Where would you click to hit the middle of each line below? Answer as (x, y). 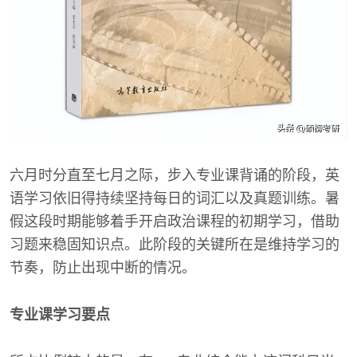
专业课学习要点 (60, 314)
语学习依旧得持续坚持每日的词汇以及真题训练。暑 (175, 198)
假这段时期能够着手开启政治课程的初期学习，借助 (175, 221)
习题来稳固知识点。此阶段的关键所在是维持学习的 (175, 244)
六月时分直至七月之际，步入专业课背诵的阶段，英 (175, 175)
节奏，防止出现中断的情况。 (103, 267)
